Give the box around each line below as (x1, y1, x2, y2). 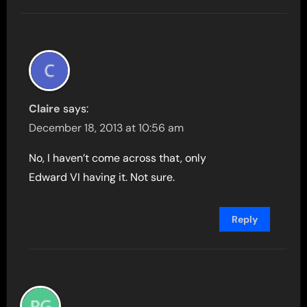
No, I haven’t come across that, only (29, 151, 207, 166)
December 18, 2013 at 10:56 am (29, 121, 184, 136)
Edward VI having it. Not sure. (29, 170, 175, 185)
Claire (29, 101, 61, 116)
